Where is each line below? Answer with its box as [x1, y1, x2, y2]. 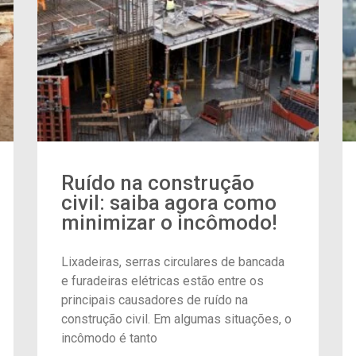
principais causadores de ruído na [61, 292, 249, 308]
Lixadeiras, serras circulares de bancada [61, 253, 285, 269]
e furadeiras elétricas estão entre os [61, 273, 265, 288]
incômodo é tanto [61, 330, 158, 346]
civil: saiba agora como [61, 190, 277, 215]
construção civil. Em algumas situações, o [61, 311, 292, 327]
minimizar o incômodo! [61, 210, 278, 234]
